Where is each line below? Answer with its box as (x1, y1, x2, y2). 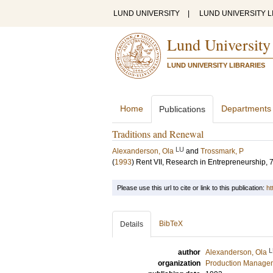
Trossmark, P (200, 147, 244, 155)
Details (120, 220, 143, 229)
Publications (159, 104, 205, 114)
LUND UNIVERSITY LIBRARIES (167, 62, 265, 69)
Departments (221, 104, 271, 113)
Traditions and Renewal (112, 127, 204, 140)
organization (158, 259, 200, 268)
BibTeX (159, 219, 183, 228)
